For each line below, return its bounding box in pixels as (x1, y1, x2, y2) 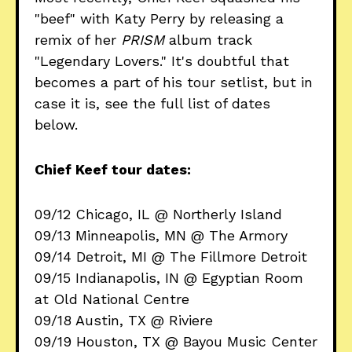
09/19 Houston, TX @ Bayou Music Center (35, 333, 317, 350)
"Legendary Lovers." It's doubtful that (35, 53, 289, 70)
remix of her (35, 31, 121, 49)
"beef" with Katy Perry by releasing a (35, 10, 284, 27)
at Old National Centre (35, 291, 189, 308)
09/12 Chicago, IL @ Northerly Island (35, 206, 282, 223)
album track (169, 31, 252, 49)
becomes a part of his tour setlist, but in (35, 74, 313, 91)
